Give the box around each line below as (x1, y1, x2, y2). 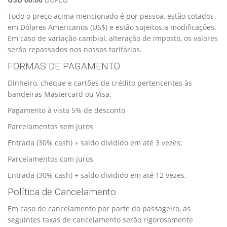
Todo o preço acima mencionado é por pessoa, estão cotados (8, 11, 214, 21)
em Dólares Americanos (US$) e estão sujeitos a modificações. (8, 22, 216, 32)
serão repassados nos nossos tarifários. (8, 44, 142, 54)
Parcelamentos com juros (8, 154, 93, 164)
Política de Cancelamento (8, 185, 116, 198)
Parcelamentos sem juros (8, 121, 93, 131)
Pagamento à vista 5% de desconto (8, 105, 125, 115)
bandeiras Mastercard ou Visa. (8, 89, 111, 99)
